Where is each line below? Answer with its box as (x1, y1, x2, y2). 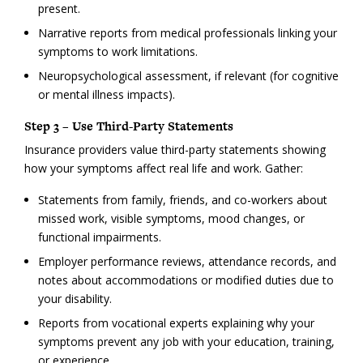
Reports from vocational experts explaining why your (37, 315, 314, 331)
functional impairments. (37, 229, 161, 246)
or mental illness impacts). (37, 86, 175, 102)
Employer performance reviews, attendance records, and (37, 254, 336, 270)
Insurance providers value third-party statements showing (24, 142, 326, 158)
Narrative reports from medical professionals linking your (37, 24, 337, 41)
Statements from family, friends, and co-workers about (37, 192, 327, 208)
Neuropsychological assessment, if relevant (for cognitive (37, 67, 339, 83)
